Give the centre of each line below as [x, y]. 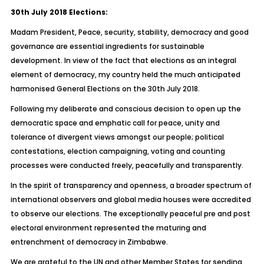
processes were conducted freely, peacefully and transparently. [127, 165]
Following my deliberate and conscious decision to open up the [126, 109]
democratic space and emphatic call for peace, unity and [115, 123]
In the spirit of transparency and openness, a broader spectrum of [131, 185]
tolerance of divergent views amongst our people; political [117, 137]
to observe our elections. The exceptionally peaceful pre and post [130, 214]
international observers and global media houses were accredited [131, 199]
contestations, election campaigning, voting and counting [118, 151]
